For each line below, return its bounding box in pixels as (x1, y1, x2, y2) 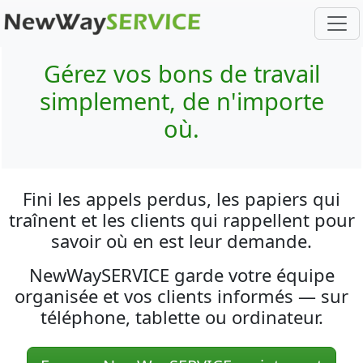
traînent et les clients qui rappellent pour (8, 207, 355, 232)
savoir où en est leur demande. (51, 228, 312, 253)
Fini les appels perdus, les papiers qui (23, 186, 340, 211)
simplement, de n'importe (39, 85, 324, 117)
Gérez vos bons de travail (43, 58, 320, 89)
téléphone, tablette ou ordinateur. (40, 305, 323, 329)
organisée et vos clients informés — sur (15, 284, 348, 308)
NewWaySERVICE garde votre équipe (28, 263, 335, 287)
